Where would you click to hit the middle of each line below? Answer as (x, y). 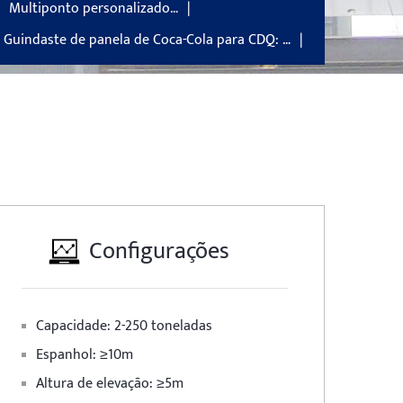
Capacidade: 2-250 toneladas (124, 326)
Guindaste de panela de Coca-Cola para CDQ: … (147, 40)
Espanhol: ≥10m (85, 355)
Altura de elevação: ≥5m (110, 384)
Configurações (159, 251)
